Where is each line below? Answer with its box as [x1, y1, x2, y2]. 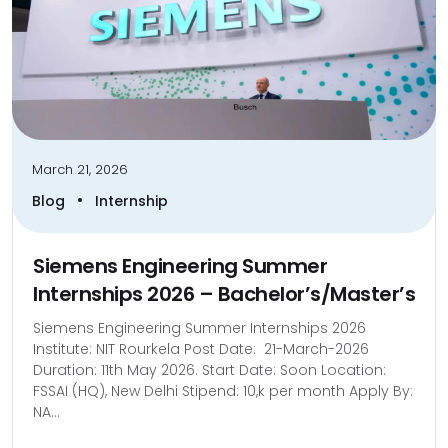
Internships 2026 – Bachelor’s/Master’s [33, 279, 415, 308]
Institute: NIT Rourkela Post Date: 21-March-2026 [33, 338, 369, 359]
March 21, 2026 [32, 159, 128, 179]
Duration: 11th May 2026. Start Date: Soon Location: [33, 359, 386, 380]
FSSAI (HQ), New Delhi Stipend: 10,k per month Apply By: [33, 380, 413, 401]
